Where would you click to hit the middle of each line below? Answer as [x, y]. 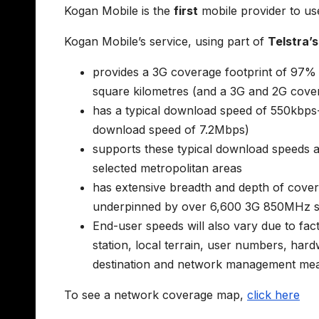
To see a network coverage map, [156, 294]
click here [273, 294]
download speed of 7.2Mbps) [171, 129]
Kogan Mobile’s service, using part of [166, 41]
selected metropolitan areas [167, 168]
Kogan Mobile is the [119, 10]
